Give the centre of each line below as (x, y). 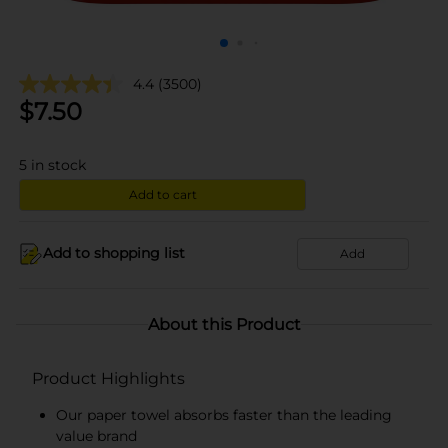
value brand (96, 435)
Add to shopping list (114, 253)
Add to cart (162, 194)
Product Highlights (108, 378)
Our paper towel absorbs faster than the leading (224, 414)
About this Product (224, 324)
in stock (58, 164)
